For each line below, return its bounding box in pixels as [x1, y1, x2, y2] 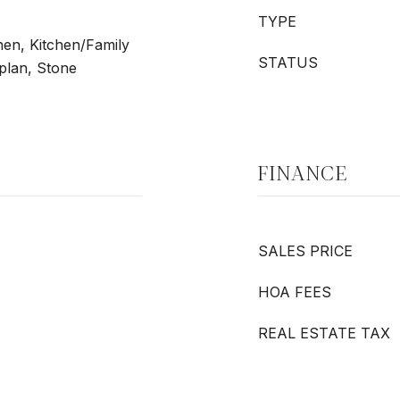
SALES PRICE [258, 242, 353, 260]
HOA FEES [258, 283, 331, 301]
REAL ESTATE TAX [258, 324, 390, 342]
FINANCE [258, 162, 348, 185]
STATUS [258, 54, 318, 71]
